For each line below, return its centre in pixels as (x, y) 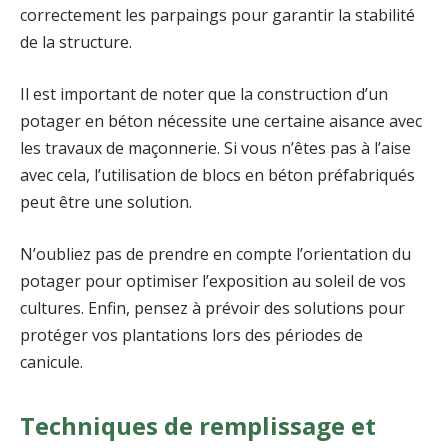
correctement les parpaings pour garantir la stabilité (217, 15)
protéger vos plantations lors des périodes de (191, 334)
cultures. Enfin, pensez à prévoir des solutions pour (212, 307)
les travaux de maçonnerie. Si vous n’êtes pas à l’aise (215, 148)
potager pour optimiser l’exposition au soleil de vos (213, 280)
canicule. (51, 361)
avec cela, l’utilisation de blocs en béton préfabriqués (217, 175)
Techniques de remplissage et (198, 426)
